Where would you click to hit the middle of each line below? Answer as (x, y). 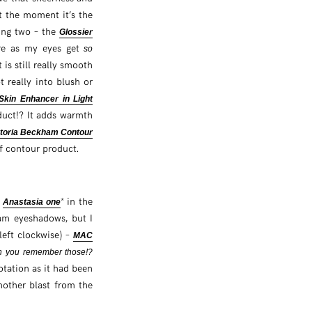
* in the (77, 201)
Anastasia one (31, 202)
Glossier (76, 32)
